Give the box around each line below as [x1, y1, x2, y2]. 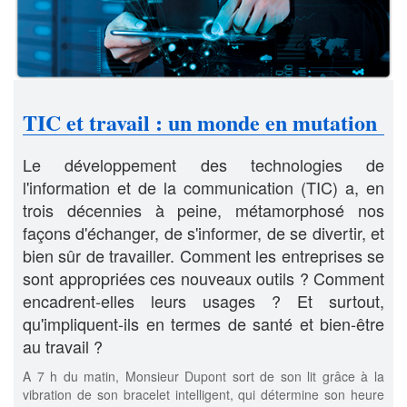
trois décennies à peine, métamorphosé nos [23, 198, 384, 223]
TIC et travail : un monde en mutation [23, 106, 377, 139]
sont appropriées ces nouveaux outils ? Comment [23, 266, 384, 291]
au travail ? [23, 334, 103, 359]
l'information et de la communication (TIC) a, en [23, 175, 384, 200]
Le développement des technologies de [23, 153, 384, 177]
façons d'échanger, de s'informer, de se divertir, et [23, 221, 384, 245]
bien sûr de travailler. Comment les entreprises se [23, 243, 384, 268]
